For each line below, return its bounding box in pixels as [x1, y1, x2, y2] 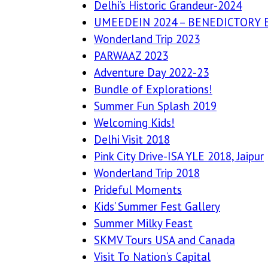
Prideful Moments [94, 182, 182, 197]
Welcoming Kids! [94, 115, 175, 130]
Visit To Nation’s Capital [94, 249, 211, 264]
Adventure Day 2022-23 [94, 65, 209, 80]
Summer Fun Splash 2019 [94, 99, 217, 113]
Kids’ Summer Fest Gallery [94, 199, 220, 214]
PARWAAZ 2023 [94, 48, 168, 63]
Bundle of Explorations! [94, 82, 212, 96]
